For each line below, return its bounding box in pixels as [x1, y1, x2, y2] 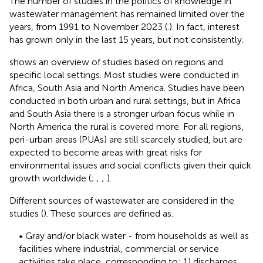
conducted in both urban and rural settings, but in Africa [9, 95, 241, 106]
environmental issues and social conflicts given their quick [9, 159, 251, 171]
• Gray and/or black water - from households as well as [19, 230, 249, 241]
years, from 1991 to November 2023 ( [9, 21, 167, 32]
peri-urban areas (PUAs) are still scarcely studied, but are [9, 133, 242, 145]
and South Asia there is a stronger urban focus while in [9, 107, 234, 119]
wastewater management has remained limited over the [9, 8, 245, 19]
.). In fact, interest [167, 21, 240, 32]
